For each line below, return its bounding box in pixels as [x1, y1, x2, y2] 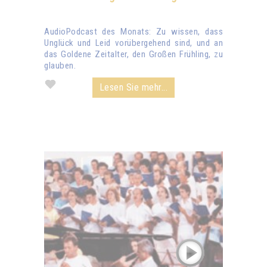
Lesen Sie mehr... [99, 82, 168, 93]
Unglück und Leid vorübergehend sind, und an [44, 38, 223, 48]
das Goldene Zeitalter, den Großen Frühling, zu [44, 49, 223, 60]
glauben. [44, 60, 76, 71]
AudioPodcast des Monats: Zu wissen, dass [44, 26, 223, 37]
